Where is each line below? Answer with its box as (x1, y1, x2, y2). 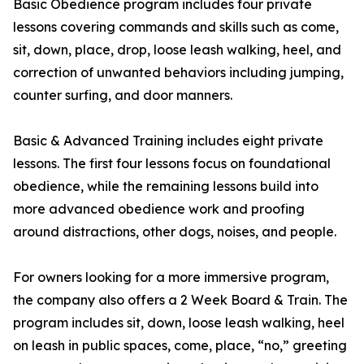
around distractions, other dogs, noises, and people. (13, 223, 336, 240)
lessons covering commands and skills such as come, (13, 19, 339, 36)
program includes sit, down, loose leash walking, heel (13, 314, 344, 331)
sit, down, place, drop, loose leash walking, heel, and (13, 41, 341, 58)
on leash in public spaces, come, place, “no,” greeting (13, 337, 347, 354)
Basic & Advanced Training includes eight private (13, 132, 323, 149)
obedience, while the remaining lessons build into (13, 178, 318, 195)
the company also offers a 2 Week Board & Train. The (13, 292, 348, 309)
